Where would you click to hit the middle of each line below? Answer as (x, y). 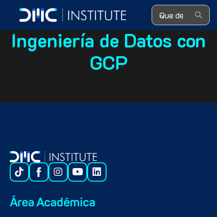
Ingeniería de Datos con (108, 40)
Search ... (167, 9)
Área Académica (53, 203)
